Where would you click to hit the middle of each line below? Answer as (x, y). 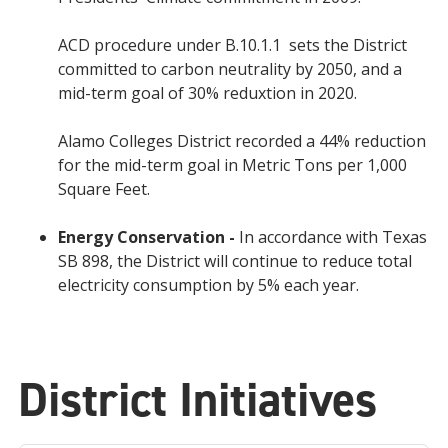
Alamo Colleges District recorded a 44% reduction (242, 140)
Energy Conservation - (148, 236)
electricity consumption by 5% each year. (208, 284)
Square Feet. (104, 188)
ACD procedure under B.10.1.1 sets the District (232, 44)
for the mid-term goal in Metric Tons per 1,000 (232, 164)
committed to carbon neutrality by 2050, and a (230, 68)
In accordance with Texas (333, 236)
